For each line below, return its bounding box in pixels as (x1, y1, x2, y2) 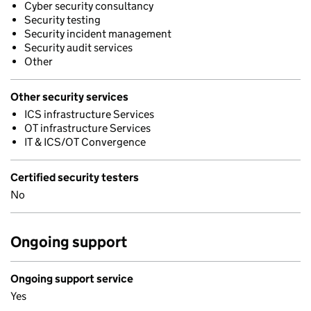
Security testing (24, 13, 101, 26)
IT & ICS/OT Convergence (24, 135, 146, 149)
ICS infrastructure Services (24, 108, 154, 121)
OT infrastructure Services (24, 121, 151, 135)
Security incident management (24, 27, 171, 40)
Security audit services (24, 41, 133, 54)
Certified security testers (10, 171, 139, 184)
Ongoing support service (10, 272, 133, 285)
